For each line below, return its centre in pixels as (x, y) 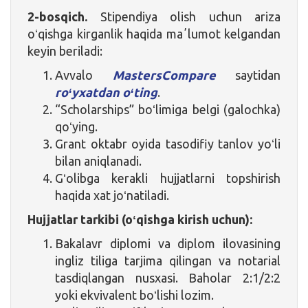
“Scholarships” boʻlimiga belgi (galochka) (168, 109)
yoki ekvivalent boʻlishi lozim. (134, 295)
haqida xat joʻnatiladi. (112, 195)
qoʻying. (76, 126)
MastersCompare (164, 75)
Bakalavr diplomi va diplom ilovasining (168, 243)
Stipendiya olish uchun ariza (184, 16)
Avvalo (84, 75)
